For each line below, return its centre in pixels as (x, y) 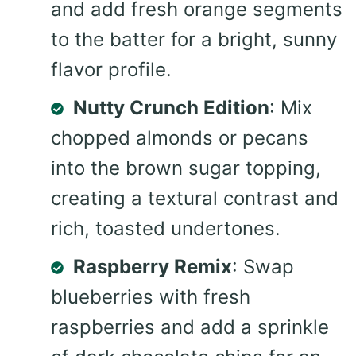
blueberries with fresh (151, 296)
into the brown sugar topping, (186, 168)
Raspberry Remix (153, 266)
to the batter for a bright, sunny (194, 39)
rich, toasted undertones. (166, 228)
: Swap (263, 266)
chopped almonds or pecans (180, 137)
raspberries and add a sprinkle (190, 327)
